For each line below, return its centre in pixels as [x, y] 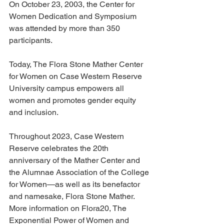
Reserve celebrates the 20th [60, 148]
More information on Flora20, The [69, 208]
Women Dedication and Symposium [74, 16]
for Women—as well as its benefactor [75, 184]
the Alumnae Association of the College [80, 172]
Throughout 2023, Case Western [67, 136]
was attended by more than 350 [65, 28]
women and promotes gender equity [73, 100]
